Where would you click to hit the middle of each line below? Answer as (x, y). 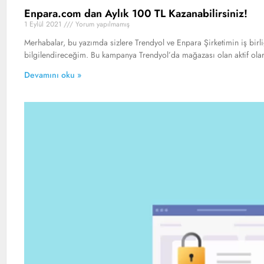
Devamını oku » (53, 75)
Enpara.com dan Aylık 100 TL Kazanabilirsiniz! (136, 14)
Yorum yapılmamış (101, 24)
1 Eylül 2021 (44, 24)
